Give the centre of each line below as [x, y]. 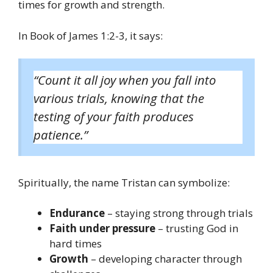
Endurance [77, 213]
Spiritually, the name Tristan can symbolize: [124, 182]
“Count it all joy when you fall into [125, 80]
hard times [76, 244]
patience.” [61, 135]
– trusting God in [197, 229]
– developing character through [165, 259]
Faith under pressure [102, 229]
